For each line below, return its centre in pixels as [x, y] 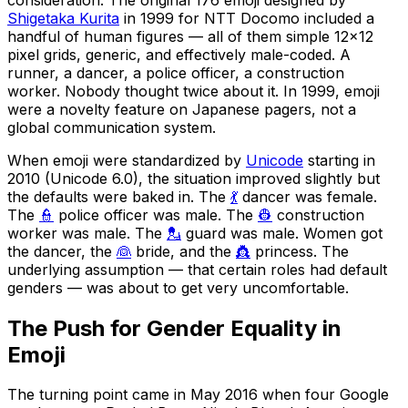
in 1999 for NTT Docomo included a [247, 18]
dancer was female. [307, 196]
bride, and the [184, 251]
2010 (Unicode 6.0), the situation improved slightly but [194, 178]
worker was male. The [87, 233]
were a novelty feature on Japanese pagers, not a [182, 109]
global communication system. [112, 127]
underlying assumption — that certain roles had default [197, 269]
